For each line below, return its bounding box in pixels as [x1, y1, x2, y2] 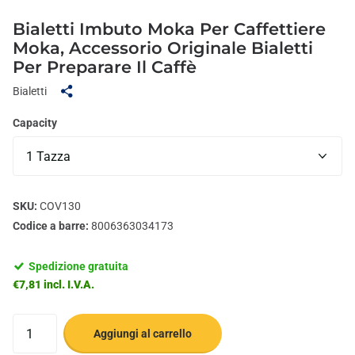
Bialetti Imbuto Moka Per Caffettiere [13, 19, 326, 40]
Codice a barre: [13, 219, 89, 233]
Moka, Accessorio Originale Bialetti [13, 38, 313, 59]
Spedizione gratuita [26, 260, 133, 273]
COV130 [37, 200, 81, 213]
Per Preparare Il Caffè [13, 57, 197, 78]
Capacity [13, 116, 57, 130]
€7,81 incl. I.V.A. [13, 278, 94, 292]
